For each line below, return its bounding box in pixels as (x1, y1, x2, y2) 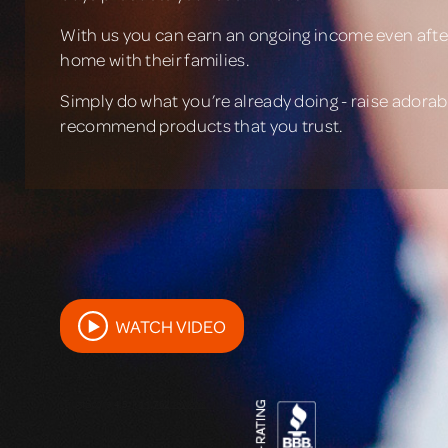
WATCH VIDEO (115, 313, 227, 339)
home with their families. (60, 47, 249, 73)
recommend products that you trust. (60, 113, 343, 139)
